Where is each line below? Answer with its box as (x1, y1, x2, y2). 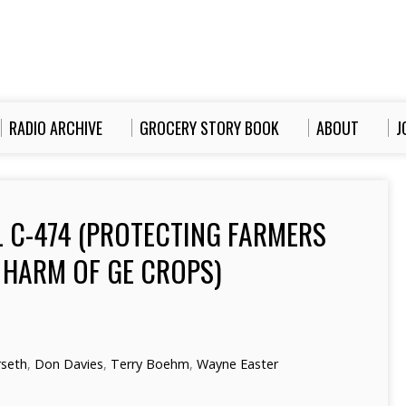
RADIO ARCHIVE (9, 116, 102, 140)
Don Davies (34, 355, 103, 372)
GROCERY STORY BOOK (140, 116, 279, 140)
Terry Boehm (111, 355, 189, 372)
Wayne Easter (197, 355, 278, 372)
